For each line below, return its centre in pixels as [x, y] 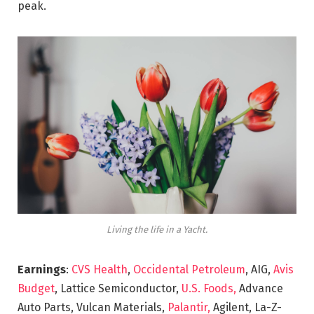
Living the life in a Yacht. [157, 230]
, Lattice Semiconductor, [118, 289]
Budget [36, 289]
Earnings [42, 270]
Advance [260, 289]
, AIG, [259, 270]
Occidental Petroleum [189, 270]
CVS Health [100, 270]
